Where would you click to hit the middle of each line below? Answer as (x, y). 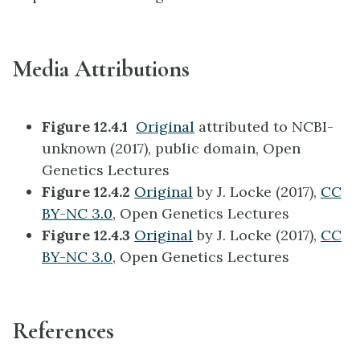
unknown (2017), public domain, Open (171, 149)
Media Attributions (101, 69)
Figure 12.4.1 (89, 127)
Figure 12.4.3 (88, 235)
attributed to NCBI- (264, 127)
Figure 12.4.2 (88, 192)
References (63, 331)
